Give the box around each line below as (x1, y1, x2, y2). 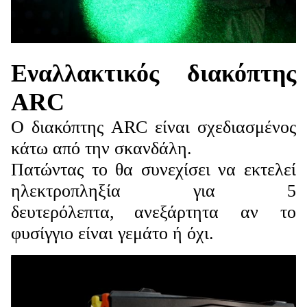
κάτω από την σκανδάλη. (11, 138, 192, 158)
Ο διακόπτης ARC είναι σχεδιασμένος (11, 116, 296, 137)
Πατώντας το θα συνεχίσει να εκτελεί (11, 159, 296, 180)
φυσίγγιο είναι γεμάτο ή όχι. (11, 223, 214, 243)
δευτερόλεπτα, (11, 201, 114, 222)
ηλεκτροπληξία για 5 (11, 180, 296, 201)
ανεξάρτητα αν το (134, 201, 296, 222)
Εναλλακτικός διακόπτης (11, 59, 296, 87)
